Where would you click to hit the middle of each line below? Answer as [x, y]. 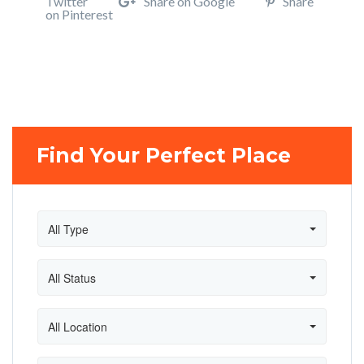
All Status [72, 277]
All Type [68, 229]
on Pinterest [79, 14]
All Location [78, 326]
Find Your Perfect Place [164, 155]
